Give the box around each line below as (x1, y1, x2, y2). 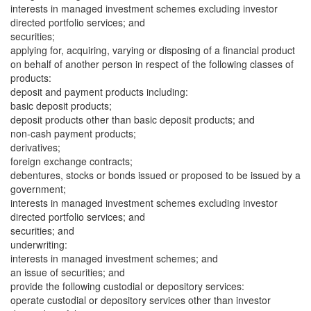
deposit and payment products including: (10, 85, 188, 99)
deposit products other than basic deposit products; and (10, 112, 255, 126)
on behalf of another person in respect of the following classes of (10, 57, 294, 71)
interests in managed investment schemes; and (10, 251, 218, 265)
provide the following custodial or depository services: (10, 279, 244, 293)
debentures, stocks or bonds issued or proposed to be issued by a (10, 168, 301, 182)
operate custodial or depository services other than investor (10, 293, 271, 307)
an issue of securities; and (10, 265, 125, 279)
